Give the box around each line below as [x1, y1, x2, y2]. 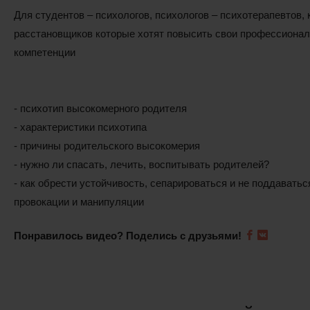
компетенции [13, 46, 75, 58]
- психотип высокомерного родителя [13, 102, 187, 114]
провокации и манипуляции [13, 195, 144, 208]
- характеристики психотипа [13, 120, 147, 133]
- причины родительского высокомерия [13, 139, 200, 152]
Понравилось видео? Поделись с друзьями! [13, 230, 241, 241]
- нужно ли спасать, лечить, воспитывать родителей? [13, 158, 269, 170]
